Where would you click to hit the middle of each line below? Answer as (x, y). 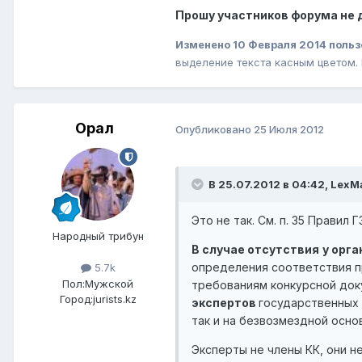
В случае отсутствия (255, 250)
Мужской (109, 283)
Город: (76, 299)
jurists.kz (114, 299)
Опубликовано (215, 129)
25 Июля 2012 (289, 129)
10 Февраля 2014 (280, 45)
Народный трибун (98, 236)
